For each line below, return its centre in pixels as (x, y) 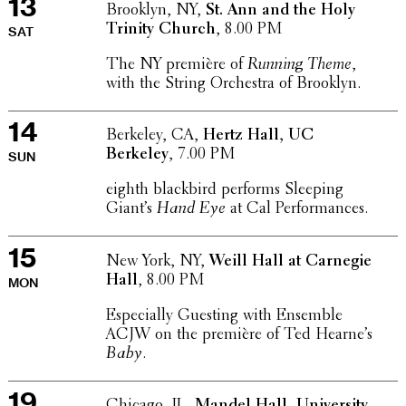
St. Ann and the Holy (280, 10)
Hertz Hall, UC (258, 136)
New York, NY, (157, 261)
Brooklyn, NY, (155, 10)
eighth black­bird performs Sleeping (224, 191)
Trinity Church (160, 29)
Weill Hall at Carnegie (290, 261)
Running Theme (299, 65)
